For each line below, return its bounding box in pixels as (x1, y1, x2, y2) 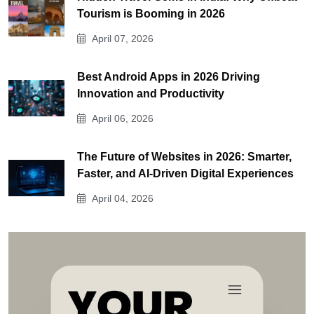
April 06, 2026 (90, 112, 153, 124)
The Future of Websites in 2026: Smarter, (77, 150, 292, 163)
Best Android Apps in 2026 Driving (77, 70, 260, 83)
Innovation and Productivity (77, 87, 224, 100)
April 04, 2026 (90, 192, 153, 204)
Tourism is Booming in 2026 (77, 7, 225, 20)
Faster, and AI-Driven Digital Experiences (77, 167, 294, 179)
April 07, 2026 (90, 32, 153, 44)
